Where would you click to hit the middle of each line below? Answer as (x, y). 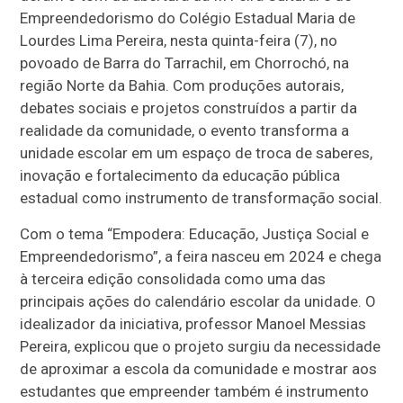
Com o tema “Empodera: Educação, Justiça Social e (195, 234)
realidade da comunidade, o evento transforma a (185, 131)
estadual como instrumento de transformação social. (201, 198)
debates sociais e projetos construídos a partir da (189, 108)
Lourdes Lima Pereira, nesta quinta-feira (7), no (179, 41)
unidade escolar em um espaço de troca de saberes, (197, 153)
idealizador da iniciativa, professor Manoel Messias (193, 324)
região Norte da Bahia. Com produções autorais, (182, 86)
